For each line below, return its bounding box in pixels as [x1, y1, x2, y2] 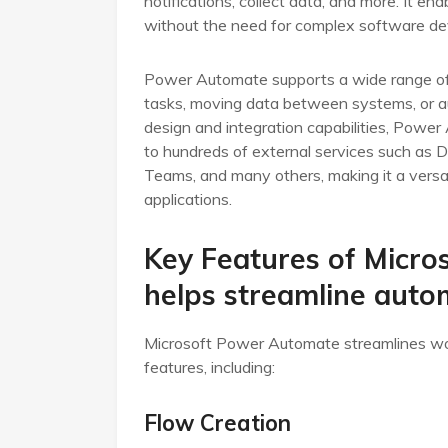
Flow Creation [144, 409, 291, 438]
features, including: [144, 357, 275, 378]
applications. [144, 189, 232, 210]
